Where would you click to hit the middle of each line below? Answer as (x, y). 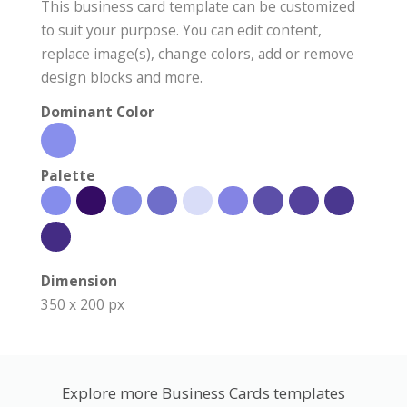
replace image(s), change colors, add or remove (198, 53)
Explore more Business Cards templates (203, 392)
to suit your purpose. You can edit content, (181, 30)
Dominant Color (98, 111)
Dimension (79, 280)
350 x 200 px (83, 304)
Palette (68, 175)
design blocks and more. (122, 77)
